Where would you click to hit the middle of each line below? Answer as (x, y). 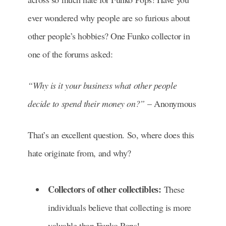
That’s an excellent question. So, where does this (111, 135)
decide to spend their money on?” (86, 104)
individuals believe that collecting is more (120, 208)
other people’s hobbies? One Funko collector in (109, 36)
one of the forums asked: (70, 54)
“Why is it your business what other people (102, 86)
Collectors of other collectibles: (105, 189)
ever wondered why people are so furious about (109, 18)
